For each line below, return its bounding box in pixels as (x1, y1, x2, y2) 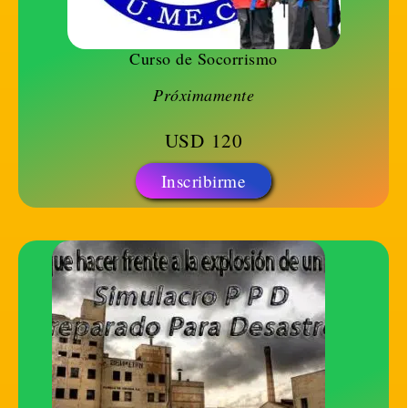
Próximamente (153, 84, 254, 107)
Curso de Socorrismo (129, 47, 278, 70)
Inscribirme (160, 168, 247, 192)
